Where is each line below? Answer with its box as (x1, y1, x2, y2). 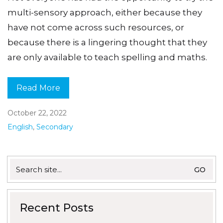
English (7, 122, 33, 132)
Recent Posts (20, 201, 94, 215)
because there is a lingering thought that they (7, 37, 207, 48)
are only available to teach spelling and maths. (7, 52, 207, 63)
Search (9, 158, 36, 168)
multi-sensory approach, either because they (7, 7, 202, 18)
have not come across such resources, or (7, 22, 184, 33)
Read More (16, 83, 60, 93)
